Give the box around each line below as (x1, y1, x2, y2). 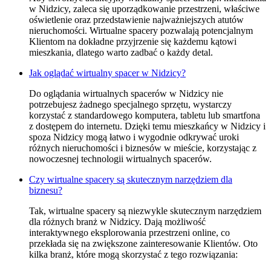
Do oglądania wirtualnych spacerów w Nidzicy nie (29, 88, 223, 99)
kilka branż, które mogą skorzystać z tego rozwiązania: (29, 249, 238, 260)
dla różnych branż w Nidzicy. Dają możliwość (29, 217, 206, 227)
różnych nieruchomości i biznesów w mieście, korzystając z (29, 143, 256, 154)
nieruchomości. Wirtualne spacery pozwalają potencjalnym (29, 25, 253, 36)
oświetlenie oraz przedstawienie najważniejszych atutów (29, 15, 244, 25)
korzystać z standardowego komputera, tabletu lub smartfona (29, 110, 260, 121)
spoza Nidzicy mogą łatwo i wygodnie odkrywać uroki (29, 132, 239, 143)
